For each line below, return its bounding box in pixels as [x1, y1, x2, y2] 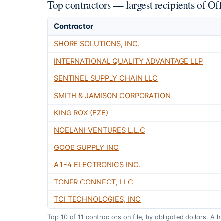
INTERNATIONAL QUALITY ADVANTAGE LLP [54, 56, 203, 66]
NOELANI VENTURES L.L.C [54, 125, 145, 135]
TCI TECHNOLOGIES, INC [54, 194, 141, 204]
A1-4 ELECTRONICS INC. [54, 160, 141, 169]
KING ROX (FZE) [54, 108, 108, 117]
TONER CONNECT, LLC [54, 177, 133, 186]
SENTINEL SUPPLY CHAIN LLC [54, 74, 158, 83]
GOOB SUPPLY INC [54, 143, 119, 152]
